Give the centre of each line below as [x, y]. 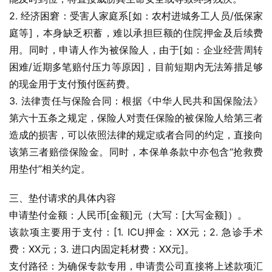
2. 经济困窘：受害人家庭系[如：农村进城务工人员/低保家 [136, 16]
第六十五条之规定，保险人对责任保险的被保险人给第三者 [136, 118]
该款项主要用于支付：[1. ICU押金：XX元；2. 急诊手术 [136, 232]
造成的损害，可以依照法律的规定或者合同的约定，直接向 [136, 135]
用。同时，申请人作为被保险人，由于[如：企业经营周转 [136, 50]
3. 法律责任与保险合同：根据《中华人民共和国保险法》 [136, 101]
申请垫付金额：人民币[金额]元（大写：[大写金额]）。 [128, 215]
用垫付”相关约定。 [50, 169]
